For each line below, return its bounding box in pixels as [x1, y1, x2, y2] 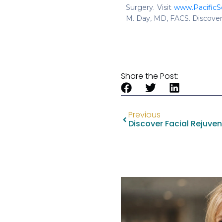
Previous [128, 109, 161, 121]
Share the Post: [121, 70, 178, 82]
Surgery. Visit [126, 2, 174, 12]
